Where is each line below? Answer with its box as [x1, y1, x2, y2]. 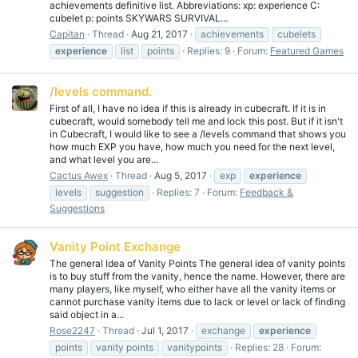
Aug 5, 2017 [154, 169, 207, 182]
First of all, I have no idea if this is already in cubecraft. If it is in [50, 102, 326, 115]
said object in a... [50, 308, 124, 320]
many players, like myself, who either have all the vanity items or [50, 282, 336, 295]
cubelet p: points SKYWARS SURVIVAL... [50, 11, 228, 24]
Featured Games [270, 44, 344, 57]
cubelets [277, 27, 316, 40]
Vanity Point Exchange [50, 238, 181, 254]
